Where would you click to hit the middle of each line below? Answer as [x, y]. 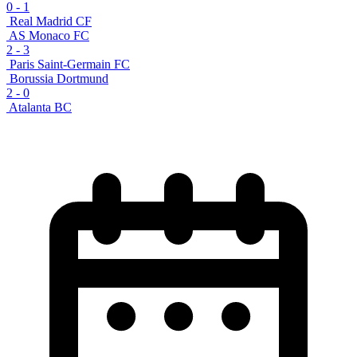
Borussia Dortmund [59, 78]
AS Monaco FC [49, 35]
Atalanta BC [40, 107]
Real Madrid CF [51, 21]
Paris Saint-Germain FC [70, 64]
